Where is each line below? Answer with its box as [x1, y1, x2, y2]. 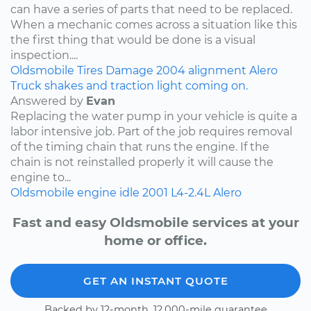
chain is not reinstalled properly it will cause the [10, 155, 274, 169]
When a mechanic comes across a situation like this [10, 18, 297, 32]
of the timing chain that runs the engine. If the [10, 140, 269, 154]
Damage [106, 64, 153, 78]
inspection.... [10, 49, 78, 62]
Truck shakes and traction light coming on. [10, 79, 248, 93]
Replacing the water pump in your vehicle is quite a [10, 110, 297, 124]
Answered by [10, 94, 86, 108]
